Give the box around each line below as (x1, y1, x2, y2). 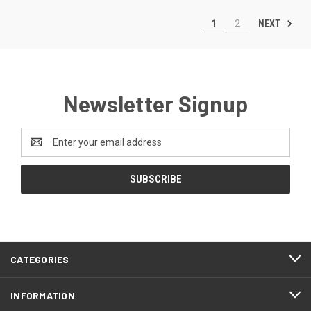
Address (21, 143, 58, 155)
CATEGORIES (10, 253, 69, 265)
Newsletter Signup (62, 90, 249, 117)
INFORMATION (10, 289, 75, 301)
